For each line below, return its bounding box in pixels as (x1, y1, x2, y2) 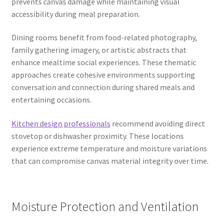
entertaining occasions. (11, 95, 92, 105)
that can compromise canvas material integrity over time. (11, 155, 209, 166)
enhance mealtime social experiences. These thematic (11, 57, 196, 68)
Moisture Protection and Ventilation (11, 199, 199, 215)
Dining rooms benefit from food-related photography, (11, 32, 197, 43)
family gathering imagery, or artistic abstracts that (11, 45, 187, 55)
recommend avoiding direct (110, 118, 205, 128)
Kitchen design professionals (11, 118, 111, 128)
